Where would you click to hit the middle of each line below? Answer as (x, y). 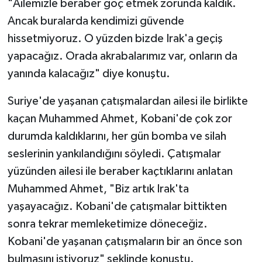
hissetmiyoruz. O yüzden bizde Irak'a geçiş (115, 39)
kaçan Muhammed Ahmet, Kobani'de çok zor (120, 119)
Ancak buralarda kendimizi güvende (96, 21)
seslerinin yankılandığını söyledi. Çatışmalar (114, 154)
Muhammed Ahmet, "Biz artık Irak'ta (98, 189)
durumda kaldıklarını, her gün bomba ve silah (117, 137)
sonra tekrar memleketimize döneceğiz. (107, 224)
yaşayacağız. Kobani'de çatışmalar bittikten (117, 207)
